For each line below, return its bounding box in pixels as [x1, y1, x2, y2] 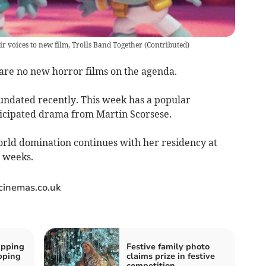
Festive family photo [126, 241, 210, 252]
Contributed [146, 40, 187, 49]
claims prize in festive [126, 251, 215, 262]
